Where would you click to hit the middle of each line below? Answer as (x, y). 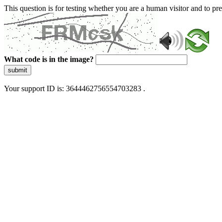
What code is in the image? (49, 59)
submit (18, 70)
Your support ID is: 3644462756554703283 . (75, 88)
